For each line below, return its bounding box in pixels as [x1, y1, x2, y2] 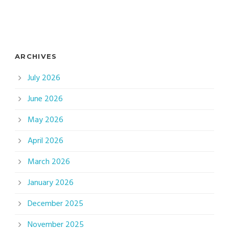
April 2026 [28, 134, 63, 148]
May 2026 [28, 113, 63, 127]
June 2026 [28, 93, 63, 106]
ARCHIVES [15, 52, 57, 61]
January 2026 [28, 176, 74, 190]
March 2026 [28, 155, 70, 169]
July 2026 [28, 72, 60, 85]
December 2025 [28, 197, 83, 211]
